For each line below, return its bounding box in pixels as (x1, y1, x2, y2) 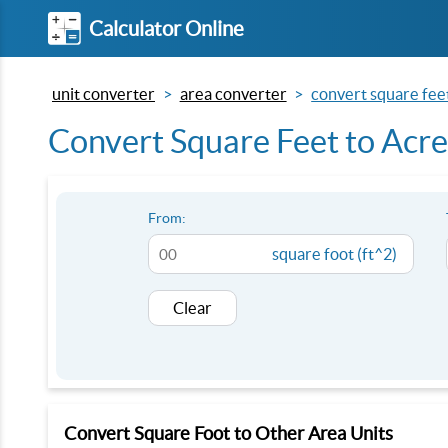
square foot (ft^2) (272, 245, 397, 263)
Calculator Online (89, 16, 244, 40)
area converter (179, 85, 287, 103)
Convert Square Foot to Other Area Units (64, 423, 393, 444)
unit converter (52, 85, 155, 103)
